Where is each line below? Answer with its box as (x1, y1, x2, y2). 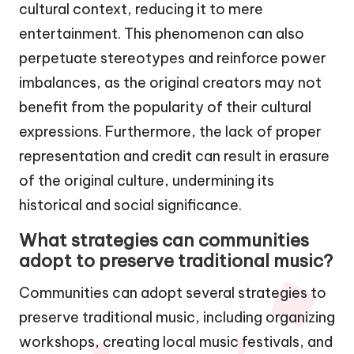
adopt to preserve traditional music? (19, 249, 333, 272)
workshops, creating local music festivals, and (19, 332, 333, 351)
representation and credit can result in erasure (19, 146, 330, 165)
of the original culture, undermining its (19, 171, 274, 190)
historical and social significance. (19, 195, 242, 214)
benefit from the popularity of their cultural (19, 97, 311, 116)
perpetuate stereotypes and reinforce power (19, 48, 326, 67)
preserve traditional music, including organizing (19, 307, 335, 326)
